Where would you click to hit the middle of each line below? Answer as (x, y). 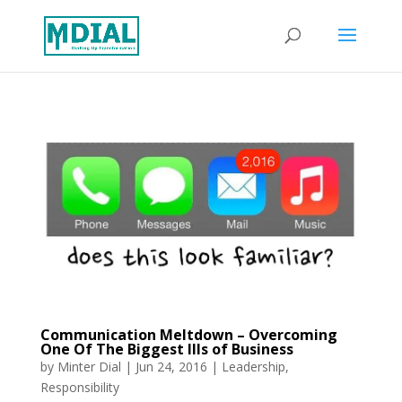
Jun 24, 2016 (171, 366)
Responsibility (79, 387)
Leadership (253, 366)
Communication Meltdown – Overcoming (188, 334)
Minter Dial (89, 366)
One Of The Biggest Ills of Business (166, 349)
